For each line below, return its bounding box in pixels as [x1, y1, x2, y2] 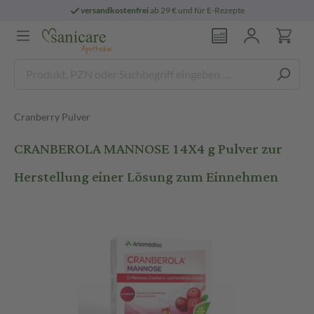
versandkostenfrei [81, 5, 149, 15]
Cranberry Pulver [14, 111, 90, 123]
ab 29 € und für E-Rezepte [149, 5, 245, 15]
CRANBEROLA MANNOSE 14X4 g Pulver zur [14, 135, 282, 163]
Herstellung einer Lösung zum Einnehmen [14, 163, 278, 191]
